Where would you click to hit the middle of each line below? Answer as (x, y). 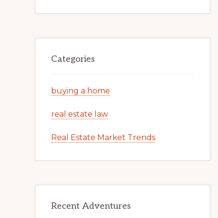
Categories (73, 59)
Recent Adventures (91, 206)
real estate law (80, 114)
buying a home (81, 91)
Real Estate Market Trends (103, 137)
